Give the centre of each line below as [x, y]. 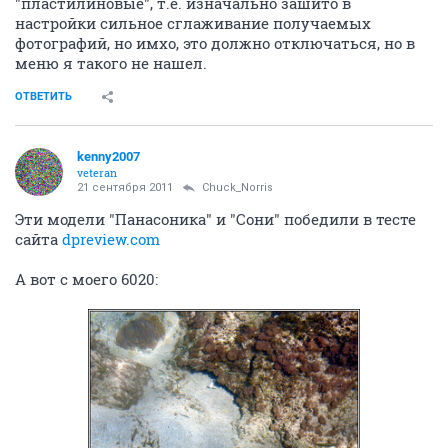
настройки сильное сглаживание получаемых [193, 23]
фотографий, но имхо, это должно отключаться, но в [215, 43]
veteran [97, 173]
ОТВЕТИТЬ [43, 97]
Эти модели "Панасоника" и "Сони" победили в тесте [215, 219]
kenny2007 [108, 157]
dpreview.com [111, 239]
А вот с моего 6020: [86, 279]
